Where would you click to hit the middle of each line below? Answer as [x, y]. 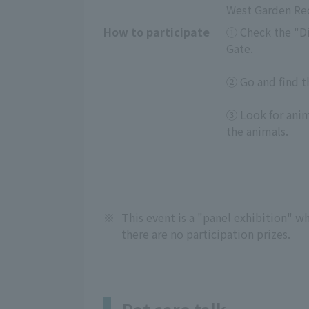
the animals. [257, 131]
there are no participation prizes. [206, 233]
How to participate [157, 31]
